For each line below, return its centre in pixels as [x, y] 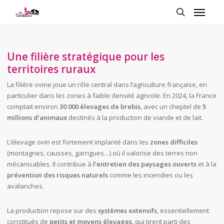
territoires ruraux [51, 69]
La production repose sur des [52, 211]
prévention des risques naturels [57, 175]
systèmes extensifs [127, 211]
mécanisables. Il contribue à [50, 164]
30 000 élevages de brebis [100, 107]
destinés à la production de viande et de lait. [135, 118]
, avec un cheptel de [171, 107]
